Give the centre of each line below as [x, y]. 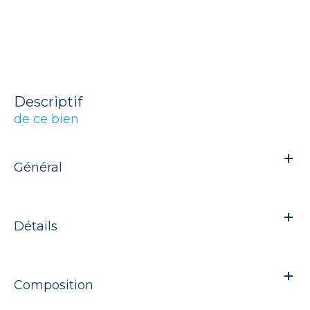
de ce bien [46, 119]
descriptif [54, 101]
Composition [54, 285]
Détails [36, 226]
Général [38, 167]
